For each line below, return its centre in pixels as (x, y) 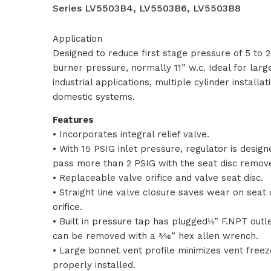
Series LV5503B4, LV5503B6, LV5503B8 (147, 8)
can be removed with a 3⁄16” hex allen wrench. (155, 236)
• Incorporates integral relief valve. (131, 134)
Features (73, 119)
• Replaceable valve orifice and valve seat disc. (158, 178)
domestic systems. (94, 96)
